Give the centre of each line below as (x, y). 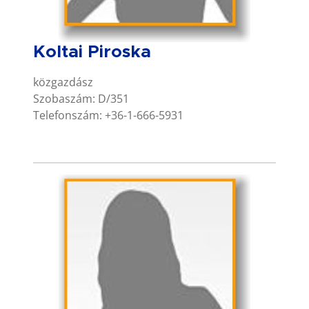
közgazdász (63, 82)
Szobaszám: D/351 (81, 98)
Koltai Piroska (92, 52)
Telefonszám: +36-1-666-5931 (108, 115)
